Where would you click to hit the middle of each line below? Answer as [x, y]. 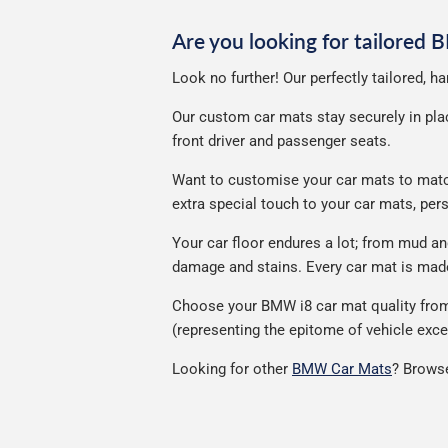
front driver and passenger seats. [281, 140]
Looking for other [232, 368]
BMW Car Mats [342, 368]
